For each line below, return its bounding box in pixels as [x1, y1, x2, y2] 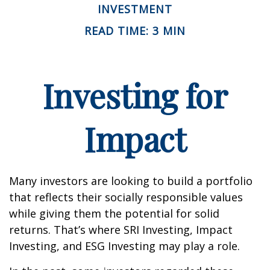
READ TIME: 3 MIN [84, 23, 186, 38]
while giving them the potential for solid [9, 206, 219, 221]
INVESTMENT [98, 1, 172, 16]
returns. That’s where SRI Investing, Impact [9, 222, 233, 237]
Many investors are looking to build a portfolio [9, 173, 253, 188]
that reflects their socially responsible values [9, 189, 243, 204]
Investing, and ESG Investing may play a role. [9, 238, 240, 253]
